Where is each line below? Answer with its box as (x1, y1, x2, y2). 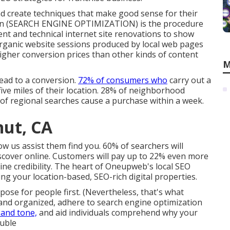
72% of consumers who (78, 74, 167, 86)
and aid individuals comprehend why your (37, 207, 198, 218)
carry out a (167, 74, 211, 86)
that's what (141, 186, 184, 198)
